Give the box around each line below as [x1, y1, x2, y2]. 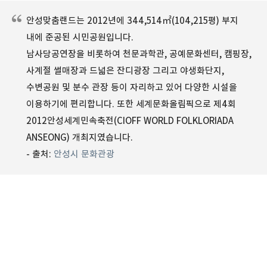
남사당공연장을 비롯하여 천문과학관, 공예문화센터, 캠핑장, [26, 48, 252, 60]
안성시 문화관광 [54, 148, 114, 160]
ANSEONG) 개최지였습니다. [26, 131, 133, 143]
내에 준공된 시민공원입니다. [26, 31, 133, 43]
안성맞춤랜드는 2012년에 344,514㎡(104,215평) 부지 [26, 14, 238, 26]
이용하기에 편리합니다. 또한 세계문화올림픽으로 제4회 [26, 98, 236, 110]
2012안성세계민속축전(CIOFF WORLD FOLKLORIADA [26, 114, 234, 126]
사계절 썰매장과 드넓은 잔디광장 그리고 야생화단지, [26, 64, 224, 76]
